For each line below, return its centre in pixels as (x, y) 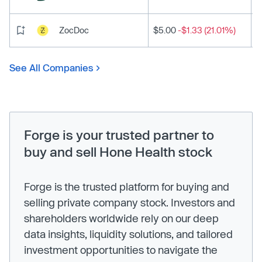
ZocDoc (74, 30)
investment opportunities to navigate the (121, 249)
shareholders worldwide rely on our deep (121, 218)
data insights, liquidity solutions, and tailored (128, 234)
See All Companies (51, 67)
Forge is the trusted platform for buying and (127, 186)
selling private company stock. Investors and (130, 202)
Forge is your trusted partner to (119, 134)
